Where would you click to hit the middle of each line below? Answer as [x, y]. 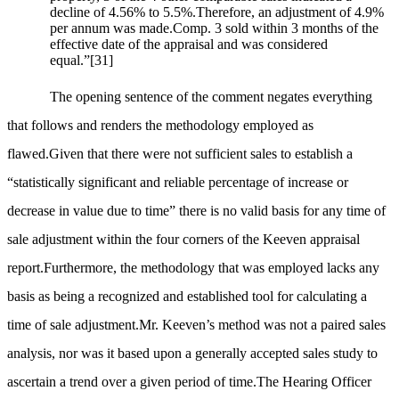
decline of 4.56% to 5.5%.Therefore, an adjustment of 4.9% [217, 12]
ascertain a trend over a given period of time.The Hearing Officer [189, 382]
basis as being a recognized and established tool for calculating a [187, 297]
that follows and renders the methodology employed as [160, 126]
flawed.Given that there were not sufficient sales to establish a [180, 154]
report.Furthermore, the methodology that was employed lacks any [193, 268]
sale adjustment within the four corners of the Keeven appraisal [183, 240]
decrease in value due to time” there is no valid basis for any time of [196, 211]
